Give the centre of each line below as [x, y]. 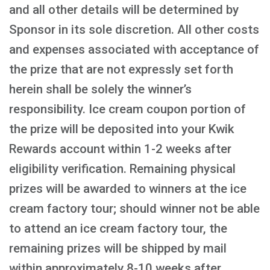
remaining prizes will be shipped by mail [118, 248]
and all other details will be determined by [124, 10]
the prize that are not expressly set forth [121, 69]
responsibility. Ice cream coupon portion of [127, 109]
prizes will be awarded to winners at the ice [128, 189]
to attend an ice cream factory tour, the [118, 228]
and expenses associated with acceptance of [134, 49]
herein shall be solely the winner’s [100, 89]
